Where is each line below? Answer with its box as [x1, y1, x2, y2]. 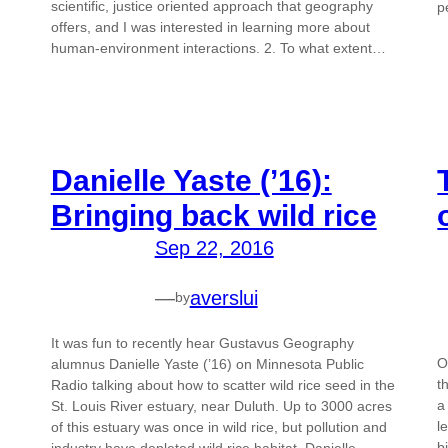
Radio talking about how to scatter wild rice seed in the [50, 376, 395, 393]
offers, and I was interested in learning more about [50, 18, 370, 35]
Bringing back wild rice [50, 198, 377, 232]
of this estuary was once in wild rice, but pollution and [50, 418, 387, 435]
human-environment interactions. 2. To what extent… [50, 39, 386, 56]
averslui [189, 286, 258, 309]
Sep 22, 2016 [154, 236, 274, 259]
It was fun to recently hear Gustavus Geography [50, 334, 354, 351]
